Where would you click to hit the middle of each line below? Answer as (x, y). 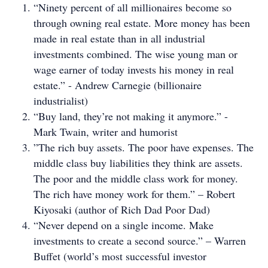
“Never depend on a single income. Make (124, 225)
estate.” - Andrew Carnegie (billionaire (118, 85)
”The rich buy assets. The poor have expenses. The (144, 147)
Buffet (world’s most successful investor (120, 256)
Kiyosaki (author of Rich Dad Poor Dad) (122, 209)
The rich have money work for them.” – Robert (134, 194)
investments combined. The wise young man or (135, 54)
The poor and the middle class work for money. (136, 178)
